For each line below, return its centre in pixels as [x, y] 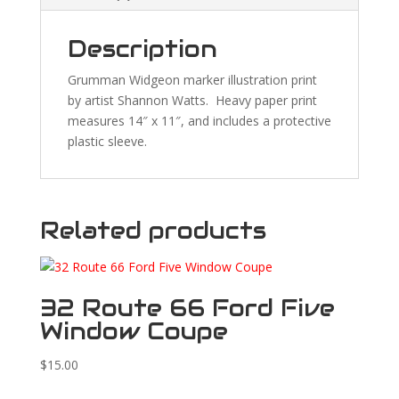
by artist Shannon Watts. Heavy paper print [192, 100]
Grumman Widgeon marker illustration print [192, 80]
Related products [153, 230]
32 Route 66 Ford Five [187, 308]
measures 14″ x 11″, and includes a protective [199, 121]
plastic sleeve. [107, 141]
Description [142, 49]
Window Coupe [134, 331]
